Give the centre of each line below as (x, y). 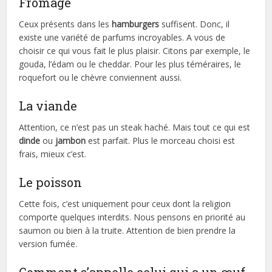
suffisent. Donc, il (195, 24)
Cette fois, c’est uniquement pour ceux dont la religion (125, 203)
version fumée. (48, 243)
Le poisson (51, 182)
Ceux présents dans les (66, 24)
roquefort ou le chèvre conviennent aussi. (100, 77)
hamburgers (136, 24)
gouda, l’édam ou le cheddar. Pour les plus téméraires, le (130, 64)
